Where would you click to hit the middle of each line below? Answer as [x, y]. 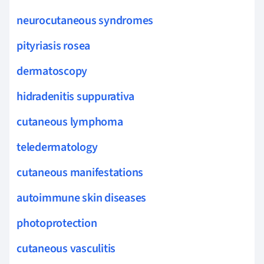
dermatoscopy [52, 71]
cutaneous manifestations [80, 172]
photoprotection [57, 223]
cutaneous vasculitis [66, 248]
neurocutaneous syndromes [85, 20]
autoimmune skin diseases [82, 198]
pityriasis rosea [54, 46]
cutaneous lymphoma [70, 122]
